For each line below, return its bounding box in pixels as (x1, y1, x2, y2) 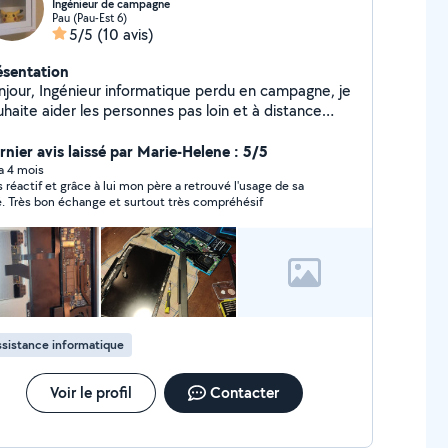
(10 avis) (96, 24, 154, 45)
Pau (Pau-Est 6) (51, 10, 127, 25)
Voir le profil (49, 382, 132, 403)
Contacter (209, 382, 279, 403)
